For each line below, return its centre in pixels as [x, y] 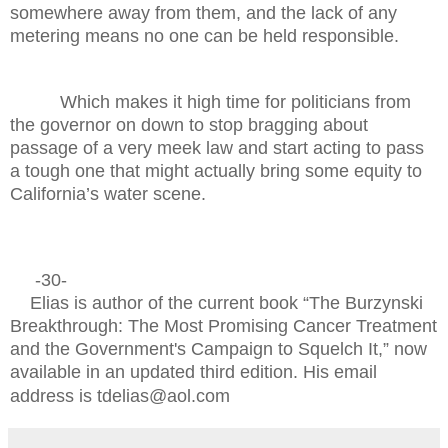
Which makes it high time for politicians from [210, 101]
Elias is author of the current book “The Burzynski [216, 302]
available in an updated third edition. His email [193, 371]
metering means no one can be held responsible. [204, 35]
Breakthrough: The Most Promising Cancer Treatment [223, 325]
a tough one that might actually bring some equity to [216, 170]
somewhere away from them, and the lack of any [203, 12]
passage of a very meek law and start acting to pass [217, 147]
